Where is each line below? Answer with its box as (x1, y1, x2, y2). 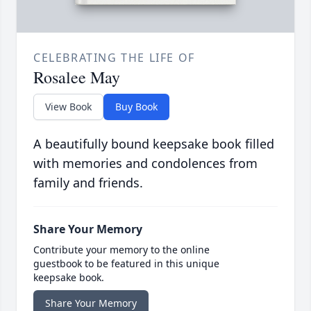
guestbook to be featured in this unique (33, 257, 219, 271)
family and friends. (33, 174, 143, 192)
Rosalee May (33, 66, 120, 89)
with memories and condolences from (33, 155, 258, 172)
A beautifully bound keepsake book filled (33, 135, 274, 153)
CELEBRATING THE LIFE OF (33, 50, 195, 66)
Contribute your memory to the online (33, 243, 210, 257)
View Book (45, 100, 92, 114)
